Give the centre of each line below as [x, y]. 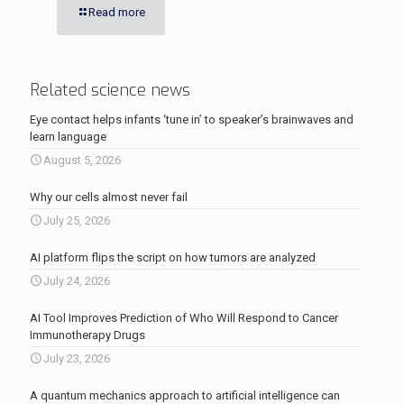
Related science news [110, 90]
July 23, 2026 [77, 358]
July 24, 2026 [77, 281]
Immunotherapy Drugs [87, 335]
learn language [68, 137]
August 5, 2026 [82, 160]
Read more [117, 12]
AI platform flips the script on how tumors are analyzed [173, 257]
